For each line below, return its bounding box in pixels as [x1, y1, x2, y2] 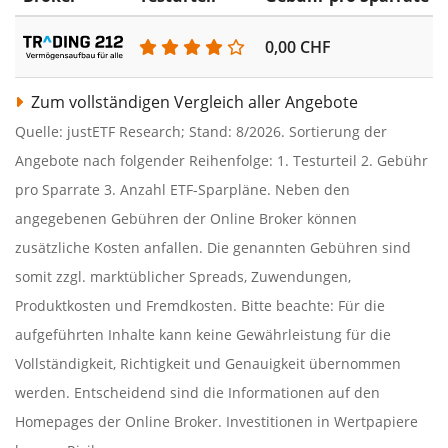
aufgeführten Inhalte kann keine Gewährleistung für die [15, 324, 391, 344]
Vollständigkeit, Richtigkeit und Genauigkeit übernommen [15, 353, 401, 373]
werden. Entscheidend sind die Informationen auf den [15, 382, 380, 402]
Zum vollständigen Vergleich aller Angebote [27, 90, 358, 113]
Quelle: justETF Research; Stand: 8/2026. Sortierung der [15, 121, 387, 141]
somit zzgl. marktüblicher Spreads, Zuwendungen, [15, 266, 351, 286]
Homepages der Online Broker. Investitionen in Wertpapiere [15, 411, 418, 431]
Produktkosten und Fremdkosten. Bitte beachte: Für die [15, 295, 385, 315]
